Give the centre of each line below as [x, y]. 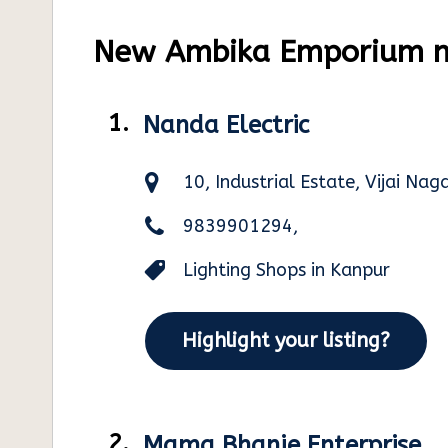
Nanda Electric [226, 125]
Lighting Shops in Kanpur [286, 270]
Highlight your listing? [286, 340]
